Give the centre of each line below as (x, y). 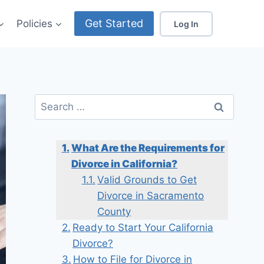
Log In (186, 24)
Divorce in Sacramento (151, 196)
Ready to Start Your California (143, 228)
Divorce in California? (125, 164)
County (114, 212)
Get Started (114, 23)
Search (51, 101)
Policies (34, 23)
